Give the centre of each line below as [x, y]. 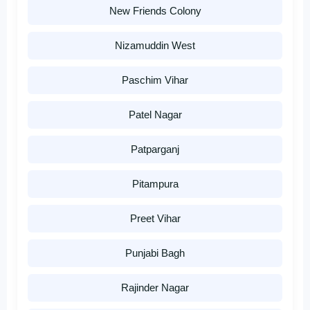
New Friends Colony [155, 11]
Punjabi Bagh [155, 253]
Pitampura [155, 184]
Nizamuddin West [155, 46]
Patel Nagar [155, 115]
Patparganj [155, 149]
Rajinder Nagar [155, 288]
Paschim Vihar [155, 80]
